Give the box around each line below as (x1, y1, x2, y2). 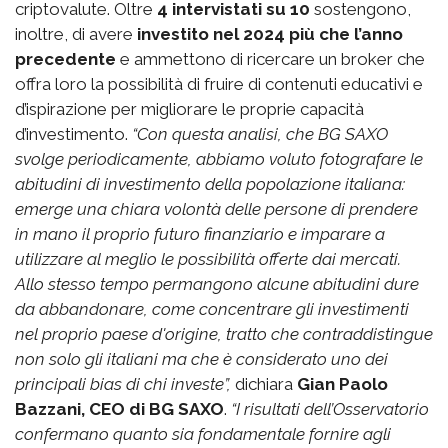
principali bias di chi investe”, (15, 373, 231, 394)
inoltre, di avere (15, 23, 137, 44)
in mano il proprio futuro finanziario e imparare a (15, 223, 385, 244)
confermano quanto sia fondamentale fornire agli (15, 423, 391, 444)
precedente (15, 48, 116, 69)
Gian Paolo (297, 373, 388, 394)
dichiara (231, 373, 297, 394)
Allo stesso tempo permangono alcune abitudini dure (15, 273, 419, 294)
